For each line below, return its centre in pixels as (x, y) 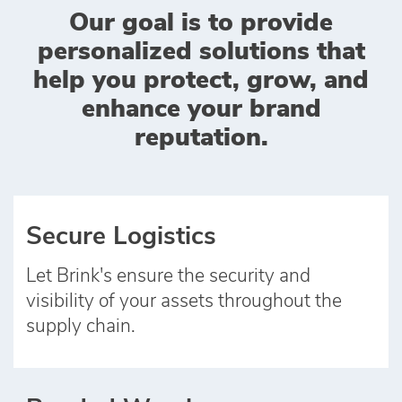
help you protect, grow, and (201, 81)
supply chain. (81, 327)
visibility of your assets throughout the (184, 301)
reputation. (201, 139)
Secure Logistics (122, 237)
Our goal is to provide (201, 24)
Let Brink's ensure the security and (169, 276)
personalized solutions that (201, 52)
